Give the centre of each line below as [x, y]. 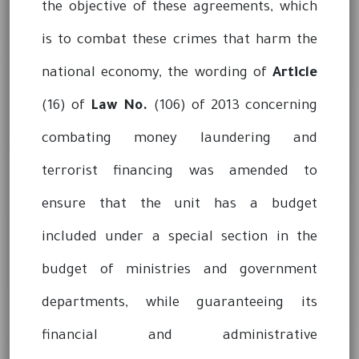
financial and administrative [179, 337]
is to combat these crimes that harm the [179, 41]
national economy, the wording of [157, 74]
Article [295, 74]
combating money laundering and [179, 139]
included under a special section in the [179, 238]
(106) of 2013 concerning [233, 107]
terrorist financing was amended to [179, 172]
